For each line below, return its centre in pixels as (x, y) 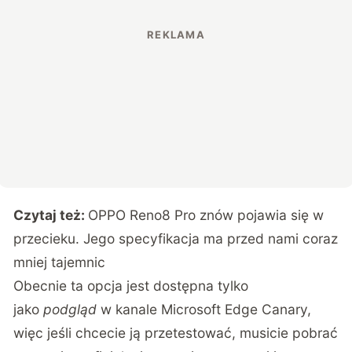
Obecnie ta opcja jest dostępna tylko (131, 285)
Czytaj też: (51, 214)
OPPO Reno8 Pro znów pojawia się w (206, 214)
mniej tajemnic (60, 262)
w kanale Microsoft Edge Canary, (204, 309)
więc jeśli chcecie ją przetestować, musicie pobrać (176, 332)
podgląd (70, 309)
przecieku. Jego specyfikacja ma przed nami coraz (176, 238)
